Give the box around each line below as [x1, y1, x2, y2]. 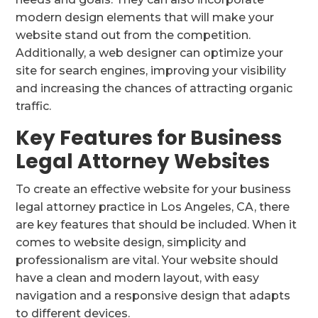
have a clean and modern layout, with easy [16, 271, 260, 285]
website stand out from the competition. [16, 28, 251, 43]
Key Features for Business [16, 124, 283, 153]
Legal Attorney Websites [16, 148, 270, 176]
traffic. [16, 99, 52, 114]
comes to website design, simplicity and [16, 236, 247, 250]
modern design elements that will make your [16, 11, 275, 25]
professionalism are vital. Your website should [16, 253, 279, 268]
